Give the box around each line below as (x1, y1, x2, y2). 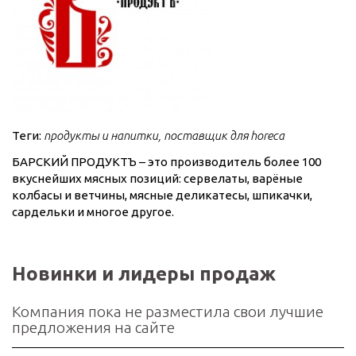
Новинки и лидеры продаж (12, 262, 276, 284)
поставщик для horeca (164, 128, 284, 142)
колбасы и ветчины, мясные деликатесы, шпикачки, (12, 188, 312, 202)
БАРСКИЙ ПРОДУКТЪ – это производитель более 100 (12, 154, 321, 168)
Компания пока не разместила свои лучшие (12, 302, 323, 320)
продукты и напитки (44, 128, 158, 142)
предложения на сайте (12, 318, 175, 336)
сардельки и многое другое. (12, 204, 174, 219)
